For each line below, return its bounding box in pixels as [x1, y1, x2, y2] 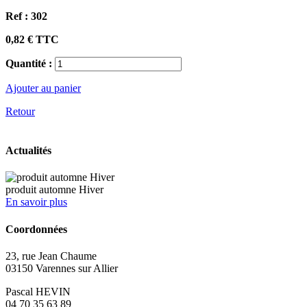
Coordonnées [5, 223, 67, 235]
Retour [5, 105, 35, 117]
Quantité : [5, 57, 55, 69]
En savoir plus [5, 196, 67, 208]
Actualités [5, 145, 51, 157]
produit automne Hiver [5, 184, 103, 196]
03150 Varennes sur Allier [5, 262, 118, 274]
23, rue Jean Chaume [5, 249, 97, 262]
